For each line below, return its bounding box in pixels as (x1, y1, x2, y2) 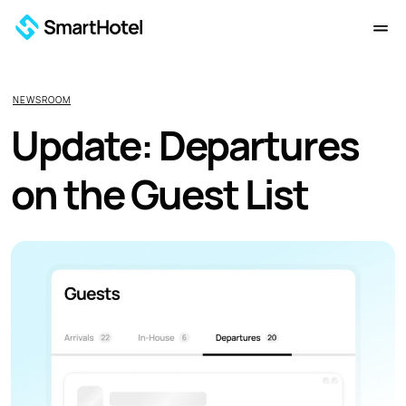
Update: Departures (11, 120, 359, 172)
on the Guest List (11, 169, 308, 221)
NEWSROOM (13, 94, 71, 106)
